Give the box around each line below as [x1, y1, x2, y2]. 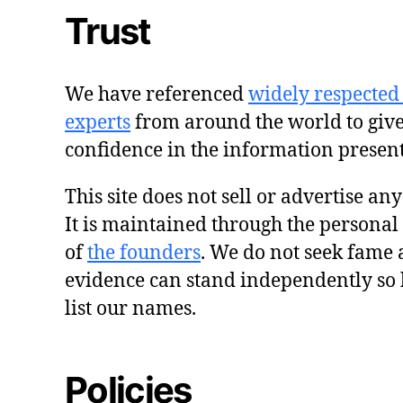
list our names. [65, 296, 196, 321]
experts [65, 110, 130, 135]
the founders [87, 240, 201, 265]
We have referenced [65, 82, 248, 107]
